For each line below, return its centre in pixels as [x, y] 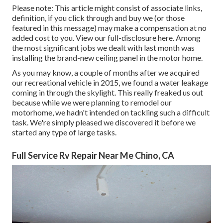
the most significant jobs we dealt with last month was [103, 48]
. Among [187, 38]
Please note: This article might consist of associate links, [107, 8]
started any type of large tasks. [64, 132]
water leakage [184, 83]
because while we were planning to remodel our [92, 103]
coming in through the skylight [63, 93]
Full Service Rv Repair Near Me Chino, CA [93, 156]
